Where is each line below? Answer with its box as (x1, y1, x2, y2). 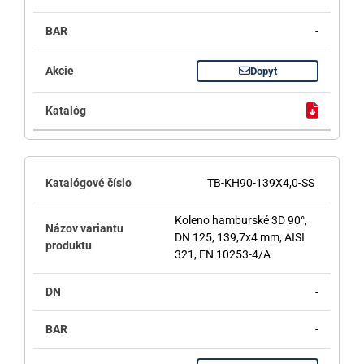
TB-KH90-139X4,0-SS (207, 175, 315, 189)
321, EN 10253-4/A (174, 247, 271, 261)
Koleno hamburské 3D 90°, (174, 213, 307, 227)
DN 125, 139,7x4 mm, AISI (174, 230, 305, 244)
